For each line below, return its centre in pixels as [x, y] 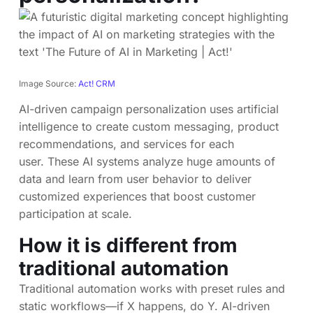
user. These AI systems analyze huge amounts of [147, 161]
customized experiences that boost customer [137, 196]
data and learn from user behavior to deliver [135, 179]
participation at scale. [75, 214]
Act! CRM [97, 83]
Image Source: [49, 83]
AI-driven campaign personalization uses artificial [149, 109]
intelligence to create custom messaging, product [149, 126]
